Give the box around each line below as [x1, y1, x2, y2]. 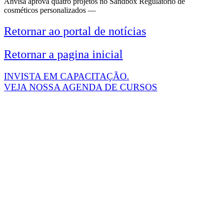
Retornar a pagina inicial [4, 47, 123, 61]
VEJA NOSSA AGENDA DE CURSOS [4, 81, 157, 92]
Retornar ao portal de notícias [4, 24, 146, 37]
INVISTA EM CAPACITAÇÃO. [4, 71, 129, 81]
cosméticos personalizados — [4, 5, 96, 14]
